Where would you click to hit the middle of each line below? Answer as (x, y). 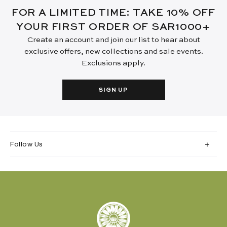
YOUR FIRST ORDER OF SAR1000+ (113, 27)
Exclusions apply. (113, 63)
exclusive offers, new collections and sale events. (113, 51)
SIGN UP (113, 90)
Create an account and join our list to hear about (113, 40)
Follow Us (27, 144)
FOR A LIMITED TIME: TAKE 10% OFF (113, 13)
